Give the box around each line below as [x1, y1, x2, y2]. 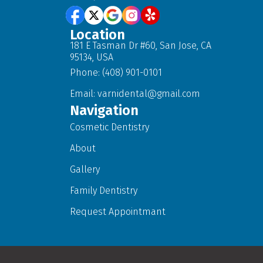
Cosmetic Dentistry [70, 121, 149, 133]
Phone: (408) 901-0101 [70, 66, 162, 78]
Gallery [70, 163, 100, 175]
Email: [70, 87, 97, 99]
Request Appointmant [70, 205, 166, 217]
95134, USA [70, 51, 113, 63]
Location [70, 26, 125, 43]
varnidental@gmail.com [97, 87, 200, 99]
